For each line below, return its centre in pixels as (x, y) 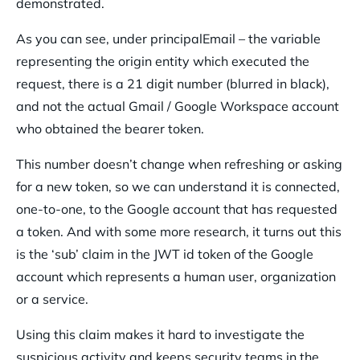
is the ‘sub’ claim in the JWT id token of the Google (165, 254)
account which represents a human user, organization (176, 277)
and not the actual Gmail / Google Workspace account (178, 106)
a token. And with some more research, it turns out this (179, 232)
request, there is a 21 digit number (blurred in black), (173, 84)
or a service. (52, 299)
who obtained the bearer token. (110, 129)
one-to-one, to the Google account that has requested (177, 209)
